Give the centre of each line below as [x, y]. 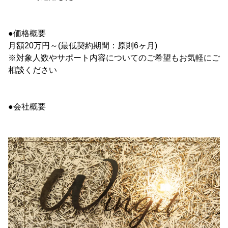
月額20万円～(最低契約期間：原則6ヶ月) [83, 46]
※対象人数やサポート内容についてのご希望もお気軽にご [114, 58]
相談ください [33, 70]
